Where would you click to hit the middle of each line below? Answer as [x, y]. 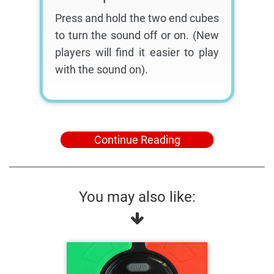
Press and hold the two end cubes [137, 18]
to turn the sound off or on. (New [137, 35]
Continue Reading [137, 140]
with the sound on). [102, 70]
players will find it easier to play [137, 53]
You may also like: [137, 197]
